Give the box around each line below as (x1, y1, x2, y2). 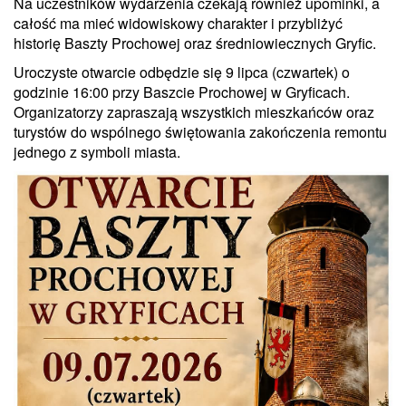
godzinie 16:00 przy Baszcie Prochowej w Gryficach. (14, 81, 350, 102)
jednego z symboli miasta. (14, 140, 180, 162)
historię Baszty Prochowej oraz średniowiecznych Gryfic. (14, 32, 376, 53)
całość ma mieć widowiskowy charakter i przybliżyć (14, 12, 343, 34)
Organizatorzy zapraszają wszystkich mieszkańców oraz (14, 101, 374, 122)
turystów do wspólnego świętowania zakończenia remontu (14, 121, 387, 142)
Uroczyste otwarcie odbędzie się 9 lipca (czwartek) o (14, 61, 350, 82)
